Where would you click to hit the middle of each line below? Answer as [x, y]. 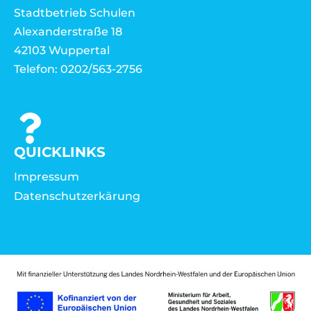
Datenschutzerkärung [77, 196]
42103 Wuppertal [62, 50]
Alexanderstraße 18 [69, 31]
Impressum [47, 176]
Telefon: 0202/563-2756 [78, 69]
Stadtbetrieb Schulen [76, 12]
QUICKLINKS [60, 152]
